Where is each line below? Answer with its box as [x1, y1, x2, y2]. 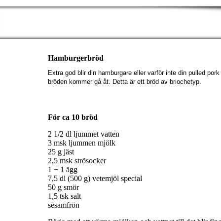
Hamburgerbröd [48, 54, 104, 62]
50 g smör [48, 183, 79, 192]
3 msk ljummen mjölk [48, 139, 115, 147]
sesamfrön [48, 201, 79, 210]
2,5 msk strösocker [48, 156, 106, 165]
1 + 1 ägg [48, 165, 77, 174]
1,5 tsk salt [48, 192, 81, 201]
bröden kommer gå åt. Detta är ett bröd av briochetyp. [48, 78, 201, 86]
